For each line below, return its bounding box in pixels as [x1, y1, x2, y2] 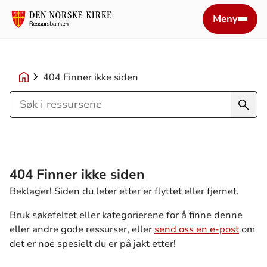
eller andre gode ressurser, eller [10, 223, 154, 236]
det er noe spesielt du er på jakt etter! [10, 237, 176, 250]
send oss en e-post [154, 223, 239, 236]
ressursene [9, 123, 64, 138]
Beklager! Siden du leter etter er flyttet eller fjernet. [10, 185, 241, 198]
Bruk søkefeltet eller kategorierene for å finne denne [10, 209, 243, 222]
